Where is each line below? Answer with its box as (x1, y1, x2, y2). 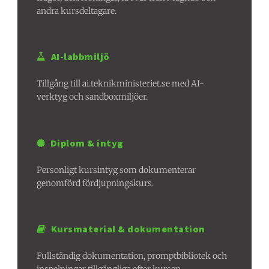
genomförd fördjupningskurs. (37, 177, 154, 189)
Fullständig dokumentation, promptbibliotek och (37, 250, 228, 262)
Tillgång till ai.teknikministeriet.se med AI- (37, 78, 205, 89)
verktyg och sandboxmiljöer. (37, 91, 148, 103)
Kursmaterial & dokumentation (50, 223, 205, 235)
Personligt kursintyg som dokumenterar (37, 164, 196, 175)
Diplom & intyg (50, 136, 124, 149)
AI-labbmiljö (50, 50, 110, 63)
